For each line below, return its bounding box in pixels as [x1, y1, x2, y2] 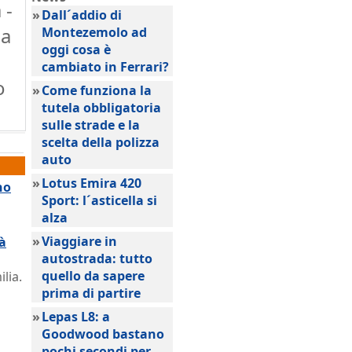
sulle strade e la [42, 116, 140, 134]
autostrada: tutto [42, 250, 152, 267]
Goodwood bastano [42, 325, 164, 343]
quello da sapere [42, 267, 145, 284]
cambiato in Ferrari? [42, 58, 169, 75]
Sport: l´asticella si [42, 192, 157, 209]
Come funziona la [42, 82, 152, 99]
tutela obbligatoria [42, 99, 161, 116]
